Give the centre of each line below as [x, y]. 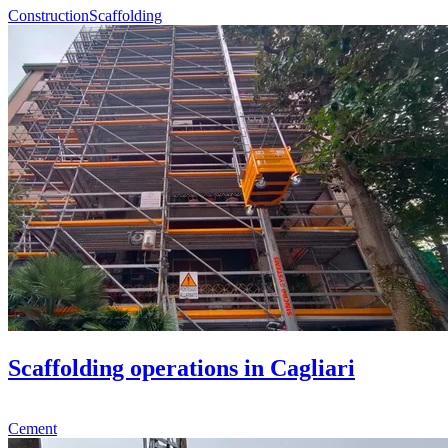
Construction [48, 16]
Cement [32, 428]
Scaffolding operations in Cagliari [181, 367]
